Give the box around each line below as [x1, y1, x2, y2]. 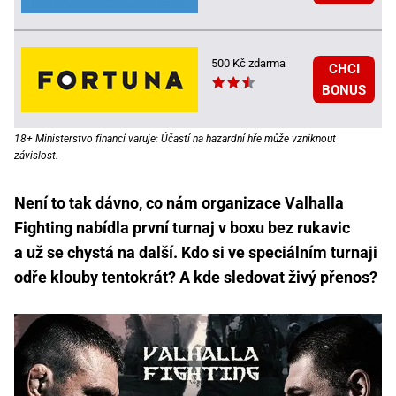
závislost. [14, 148, 58, 162]
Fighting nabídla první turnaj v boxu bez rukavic [14, 217, 350, 237]
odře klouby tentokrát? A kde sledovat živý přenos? [14, 267, 377, 286]
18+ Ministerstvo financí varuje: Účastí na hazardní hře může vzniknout [14, 132, 336, 145]
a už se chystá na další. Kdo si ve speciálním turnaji [14, 242, 377, 262]
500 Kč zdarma [211, 56, 286, 70]
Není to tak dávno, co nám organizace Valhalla [14, 193, 344, 212]
